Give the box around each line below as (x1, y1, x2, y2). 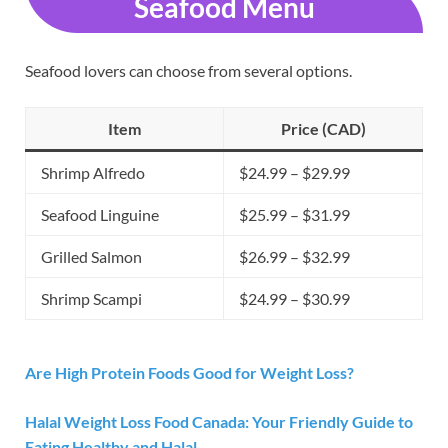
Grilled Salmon (41, 247, 142, 267)
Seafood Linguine (41, 205, 159, 225)
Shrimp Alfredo (41, 163, 145, 183)
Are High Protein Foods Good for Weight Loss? (25, 363, 354, 383)
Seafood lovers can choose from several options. (25, 61, 352, 81)
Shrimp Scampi (41, 289, 142, 309)
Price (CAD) (280, 119, 366, 139)
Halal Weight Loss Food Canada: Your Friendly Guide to (25, 412, 413, 432)
